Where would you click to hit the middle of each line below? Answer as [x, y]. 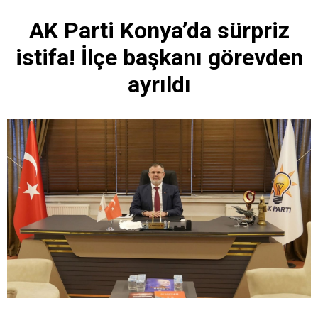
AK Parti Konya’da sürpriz [159, 30]
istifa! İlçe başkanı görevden [159, 57]
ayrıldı [159, 84]
